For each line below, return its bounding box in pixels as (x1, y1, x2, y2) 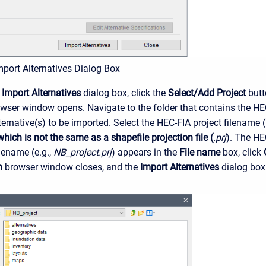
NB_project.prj (53, 147, 112, 159)
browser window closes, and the (2, 161, 140, 173)
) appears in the (112, 147, 179, 159)
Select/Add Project (168, 87, 246, 99)
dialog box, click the (81, 87, 168, 99)
